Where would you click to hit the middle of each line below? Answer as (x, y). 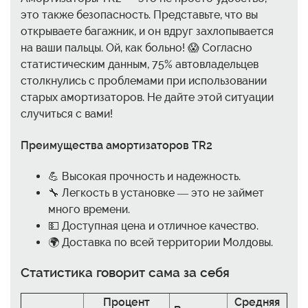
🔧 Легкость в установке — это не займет (156, 192)
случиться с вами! (67, 114)
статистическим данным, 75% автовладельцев (140, 65)
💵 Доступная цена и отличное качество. (153, 225)
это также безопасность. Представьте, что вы (139, 15)
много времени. (89, 209)
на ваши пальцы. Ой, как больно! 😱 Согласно (136, 48)
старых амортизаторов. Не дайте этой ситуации (147, 98)
